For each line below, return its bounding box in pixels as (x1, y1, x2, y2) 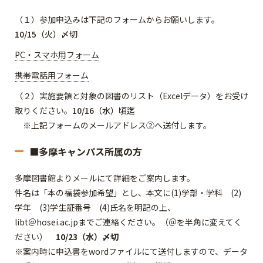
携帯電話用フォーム (15, 69, 89, 81)
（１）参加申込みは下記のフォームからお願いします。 (15, 14, 220, 25)
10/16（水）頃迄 (72, 104, 135, 116)
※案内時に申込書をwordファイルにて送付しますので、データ (15, 245, 248, 257)
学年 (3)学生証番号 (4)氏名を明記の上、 (15, 201, 176, 213)
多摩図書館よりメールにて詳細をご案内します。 (15, 172, 195, 184)
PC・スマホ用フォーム (15, 49, 99, 60)
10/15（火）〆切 (15, 28, 77, 40)
